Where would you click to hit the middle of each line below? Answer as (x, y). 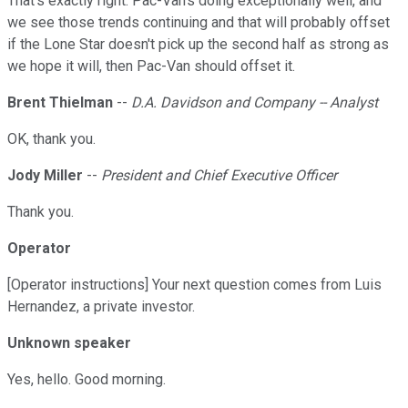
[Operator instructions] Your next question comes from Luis (194, 285)
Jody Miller (45, 176)
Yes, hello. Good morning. (87, 380)
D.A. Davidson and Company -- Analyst (255, 103)
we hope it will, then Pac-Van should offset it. (151, 66)
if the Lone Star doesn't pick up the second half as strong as (198, 45)
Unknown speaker (69, 343)
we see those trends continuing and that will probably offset (199, 23)
